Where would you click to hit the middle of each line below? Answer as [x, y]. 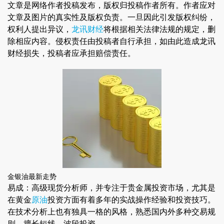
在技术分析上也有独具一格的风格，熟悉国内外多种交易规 [111, 211]
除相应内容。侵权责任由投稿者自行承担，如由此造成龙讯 [111, 41]
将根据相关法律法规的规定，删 [159, 29]
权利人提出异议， [39, 29]
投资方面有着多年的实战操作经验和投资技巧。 [131, 199]
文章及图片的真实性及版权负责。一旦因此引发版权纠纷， [111, 17]
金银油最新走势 [32, 176]
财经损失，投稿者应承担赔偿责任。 [71, 53]
